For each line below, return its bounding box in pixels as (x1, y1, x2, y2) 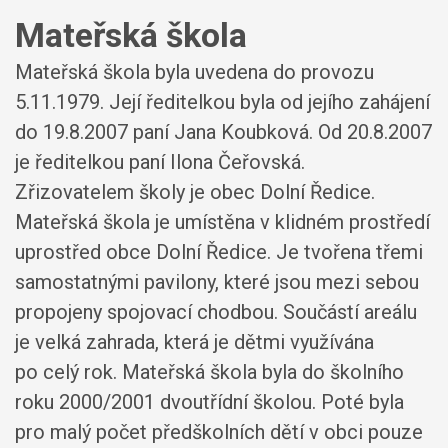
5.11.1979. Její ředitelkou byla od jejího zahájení (15, 90, 430, 114)
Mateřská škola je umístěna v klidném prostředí (15, 210, 430, 234)
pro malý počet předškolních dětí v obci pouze (15, 420, 423, 444)
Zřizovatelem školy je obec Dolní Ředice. (15, 180, 375, 204)
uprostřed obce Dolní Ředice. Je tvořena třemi (15, 240, 423, 264)
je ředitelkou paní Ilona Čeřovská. (15, 150, 305, 174)
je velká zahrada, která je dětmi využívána (15, 330, 374, 354)
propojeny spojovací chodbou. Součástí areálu (15, 300, 417, 324)
